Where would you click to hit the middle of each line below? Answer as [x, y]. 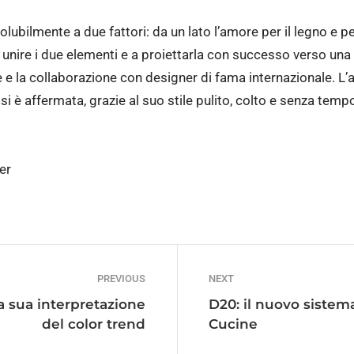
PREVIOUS [121, 278]
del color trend [94, 324]
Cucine [233, 324]
